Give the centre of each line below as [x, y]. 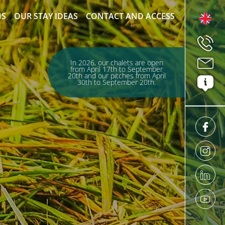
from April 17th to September [117, 69]
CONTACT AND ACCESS [130, 16]
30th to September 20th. [117, 82]
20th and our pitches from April [117, 76]
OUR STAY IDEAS [46, 16]
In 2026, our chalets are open [117, 63]
